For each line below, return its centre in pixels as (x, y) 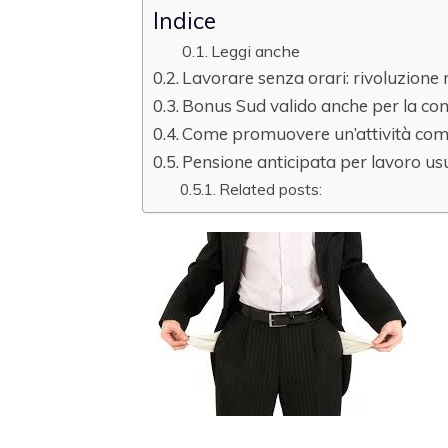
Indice (184, 20)
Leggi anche (255, 51)
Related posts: (271, 189)
